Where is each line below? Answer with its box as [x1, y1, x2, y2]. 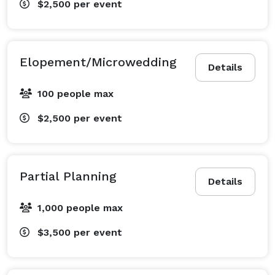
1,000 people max [37, 201, 123, 214]
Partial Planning [20, 168, 117, 184]
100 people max [37, 87, 114, 99]
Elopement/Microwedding [20, 54, 177, 69]
